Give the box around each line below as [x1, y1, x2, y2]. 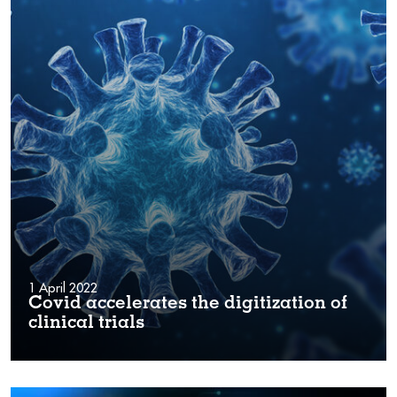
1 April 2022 [28, 279, 97, 296]
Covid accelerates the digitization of [28, 295, 347, 314]
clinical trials [28, 315, 144, 333]
